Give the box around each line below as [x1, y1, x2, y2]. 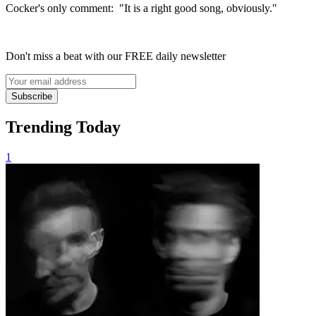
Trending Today [6, 117, 121, 136]
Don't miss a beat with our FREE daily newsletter [6, 49, 226, 62]
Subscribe [11, 90, 52, 102]
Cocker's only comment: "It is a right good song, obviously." [6, 1, 277, 14]
